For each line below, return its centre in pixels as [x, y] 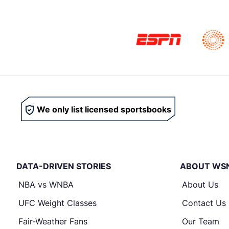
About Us [200, 185]
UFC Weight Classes [58, 203]
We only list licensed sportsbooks [104, 109]
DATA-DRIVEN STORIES [64, 166]
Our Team [201, 221]
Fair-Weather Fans [53, 221]
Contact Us [204, 203]
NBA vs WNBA [46, 185]
